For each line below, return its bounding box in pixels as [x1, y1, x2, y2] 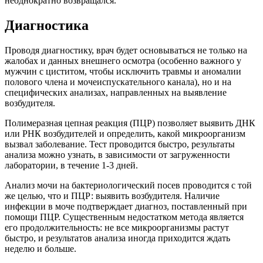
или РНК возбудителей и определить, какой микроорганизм [5, 128, 245, 139]
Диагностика [5, 17, 89, 33]
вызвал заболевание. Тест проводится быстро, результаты [5, 139, 235, 149]
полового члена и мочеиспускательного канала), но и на [5, 76, 231, 87]
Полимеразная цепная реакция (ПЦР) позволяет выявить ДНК [5, 117, 255, 128]
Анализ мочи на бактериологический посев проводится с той [5, 180, 252, 190]
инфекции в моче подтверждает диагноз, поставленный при [5, 201, 247, 211]
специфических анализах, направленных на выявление [5, 87, 227, 97]
